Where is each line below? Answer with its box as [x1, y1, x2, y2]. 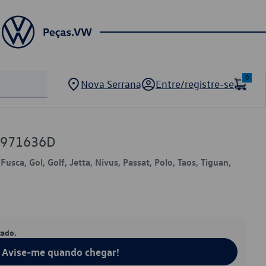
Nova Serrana [81, 78, 141, 90]
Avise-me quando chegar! [2, 245, 119, 258]
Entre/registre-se [156, 78, 234, 90]
